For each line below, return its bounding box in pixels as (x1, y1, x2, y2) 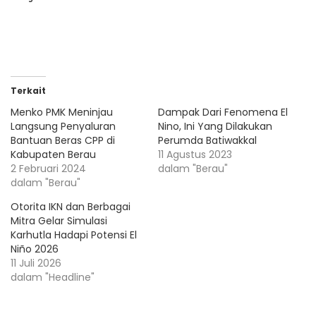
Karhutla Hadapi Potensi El (11, 228, 137, 243)
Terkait (11, 85, 46, 97)
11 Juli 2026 (11, 256, 61, 271)
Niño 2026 (11, 242, 59, 257)
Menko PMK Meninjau (11, 105, 113, 120)
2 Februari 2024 (11, 162, 86, 176)
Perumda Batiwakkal (158, 133, 257, 148)
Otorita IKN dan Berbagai (11, 200, 130, 214)
